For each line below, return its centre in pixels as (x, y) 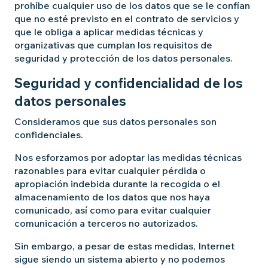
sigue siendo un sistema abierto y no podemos (120, 259)
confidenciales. (49, 135)
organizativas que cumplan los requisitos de (113, 45)
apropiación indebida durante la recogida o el (117, 184)
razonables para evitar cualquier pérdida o (110, 170)
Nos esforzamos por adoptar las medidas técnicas (128, 157)
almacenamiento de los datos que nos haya (112, 197)
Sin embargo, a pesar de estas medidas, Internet (124, 246)
